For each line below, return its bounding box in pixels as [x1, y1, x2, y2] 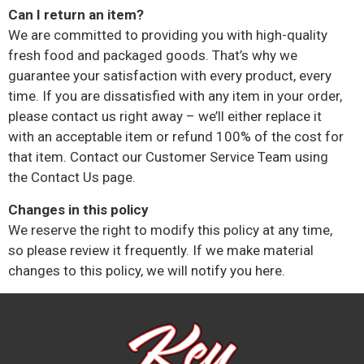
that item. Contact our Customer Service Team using [8, 149, 328, 165]
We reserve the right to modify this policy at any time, [8, 222, 332, 238]
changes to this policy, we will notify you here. [8, 262, 285, 279]
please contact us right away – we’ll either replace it [8, 108, 322, 124]
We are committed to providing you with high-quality [8, 27, 327, 43]
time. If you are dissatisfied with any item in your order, [8, 88, 342, 104]
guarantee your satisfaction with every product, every [8, 67, 331, 84]
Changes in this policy [8, 201, 149, 218]
